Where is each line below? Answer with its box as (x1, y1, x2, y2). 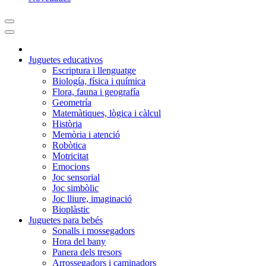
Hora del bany (52, 236, 106, 246)
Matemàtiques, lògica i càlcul (52, 108, 161, 118)
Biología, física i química (52, 76, 145, 86)
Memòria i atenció (52, 129, 120, 140)
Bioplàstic (52, 204, 90, 214)
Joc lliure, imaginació (52, 194, 132, 204)
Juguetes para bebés (28, 215, 103, 225)
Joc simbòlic (52, 183, 99, 193)
